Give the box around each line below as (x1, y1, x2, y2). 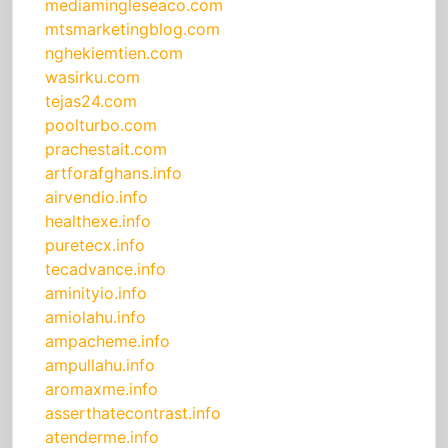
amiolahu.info (45, 307, 146, 328)
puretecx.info (45, 235, 145, 256)
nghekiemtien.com (45, 43, 183, 64)
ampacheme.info (45, 331, 170, 352)
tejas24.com (45, 91, 137, 112)
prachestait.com (45, 139, 167, 160)
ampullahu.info (45, 355, 155, 376)
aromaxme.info (45, 379, 158, 400)
